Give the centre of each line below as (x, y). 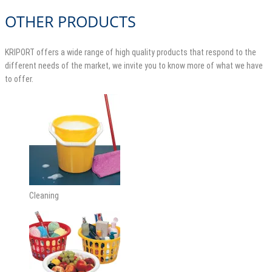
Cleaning (44, 195)
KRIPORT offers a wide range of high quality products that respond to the (131, 52)
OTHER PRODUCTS (70, 21)
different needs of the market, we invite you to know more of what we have (134, 65)
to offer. (19, 79)
